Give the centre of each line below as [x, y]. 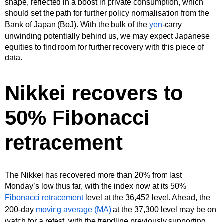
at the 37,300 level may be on [164, 209]
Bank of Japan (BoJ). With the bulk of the [77, 24]
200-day [20, 209]
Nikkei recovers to [94, 93]
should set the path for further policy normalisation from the [107, 13]
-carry [172, 24]
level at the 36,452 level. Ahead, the [147, 197]
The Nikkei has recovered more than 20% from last [93, 175]
